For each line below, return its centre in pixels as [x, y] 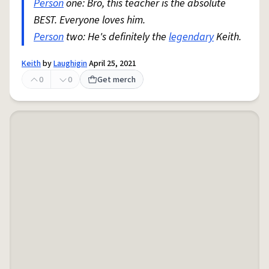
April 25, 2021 [112, 64]
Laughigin [70, 64]
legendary [191, 37]
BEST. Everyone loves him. [89, 20]
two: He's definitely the [116, 37]
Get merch [116, 80]
